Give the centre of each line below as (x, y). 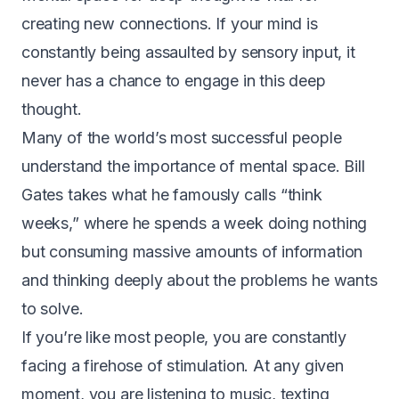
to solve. (53, 308)
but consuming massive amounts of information (192, 251)
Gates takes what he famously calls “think (172, 194)
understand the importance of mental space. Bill (193, 166)
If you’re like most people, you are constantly (184, 337)
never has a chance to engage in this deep (174, 80)
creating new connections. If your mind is (170, 23)
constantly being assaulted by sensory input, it (188, 52)
